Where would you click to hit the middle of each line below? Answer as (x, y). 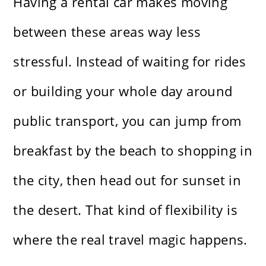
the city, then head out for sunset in (127, 180)
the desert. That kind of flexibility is (126, 210)
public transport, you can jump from (127, 121)
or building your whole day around (123, 91)
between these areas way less (107, 32)
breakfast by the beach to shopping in (133, 151)
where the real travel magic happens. (130, 240)
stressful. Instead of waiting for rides (130, 61)
